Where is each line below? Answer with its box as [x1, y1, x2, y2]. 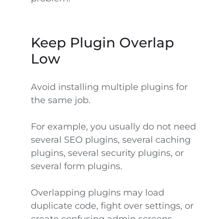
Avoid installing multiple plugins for [30, 82, 188, 92]
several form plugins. [30, 161, 122, 172]
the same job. [30, 95, 90, 106]
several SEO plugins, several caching [30, 134, 191, 145]
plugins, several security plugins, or [30, 148, 184, 158]
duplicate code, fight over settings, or [30, 200, 194, 211]
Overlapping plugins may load [30, 187, 164, 198]
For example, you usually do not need [30, 121, 196, 132]
